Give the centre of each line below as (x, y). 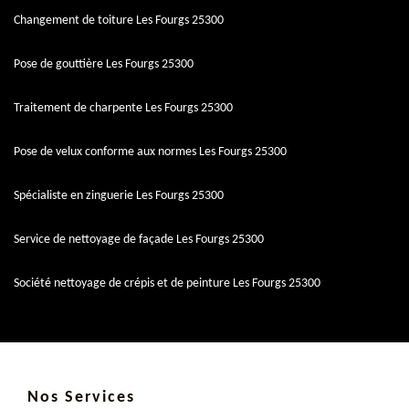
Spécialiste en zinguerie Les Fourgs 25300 (119, 196)
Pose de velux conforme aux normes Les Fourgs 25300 (150, 152)
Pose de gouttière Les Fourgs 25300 (104, 65)
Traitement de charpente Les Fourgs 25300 (123, 109)
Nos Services (81, 398)
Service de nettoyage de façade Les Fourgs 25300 (139, 240)
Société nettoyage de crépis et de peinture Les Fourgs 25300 (167, 284)
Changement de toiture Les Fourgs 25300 (119, 21)
